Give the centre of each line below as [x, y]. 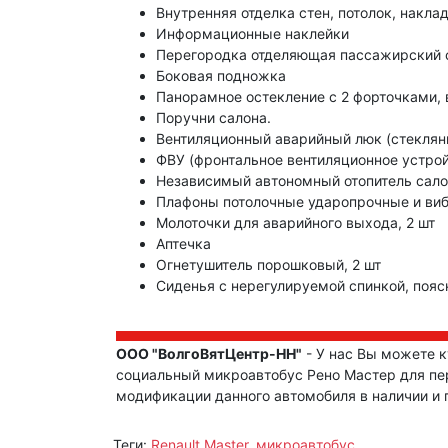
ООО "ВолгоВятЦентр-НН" [209, 354]
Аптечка [183, 244]
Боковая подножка [221, 76]
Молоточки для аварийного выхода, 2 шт [295, 223]
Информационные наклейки [252, 34]
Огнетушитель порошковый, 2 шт [268, 265]
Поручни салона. [213, 118]
